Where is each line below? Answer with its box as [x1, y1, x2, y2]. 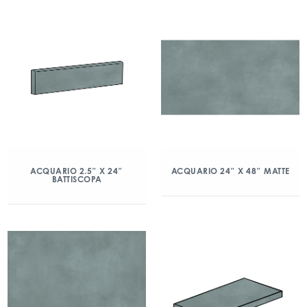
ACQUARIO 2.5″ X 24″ [30, 166, 123, 176]
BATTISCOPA [51, 174, 102, 184]
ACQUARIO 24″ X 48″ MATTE [171, 166, 290, 176]
